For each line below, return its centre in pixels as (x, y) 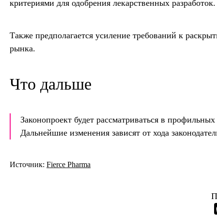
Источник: (28, 165)
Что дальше (51, 84)
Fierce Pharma (69, 165)
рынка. (23, 49)
